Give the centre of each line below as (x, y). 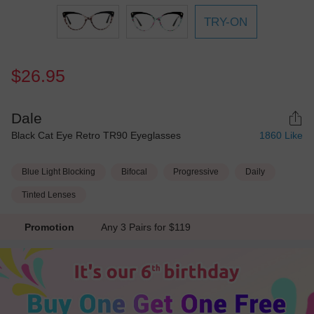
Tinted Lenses (48, 194)
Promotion (49, 227)
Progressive (196, 172)
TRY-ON (226, 22)
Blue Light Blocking (58, 172)
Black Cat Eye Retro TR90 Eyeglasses (96, 136)
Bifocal (135, 172)
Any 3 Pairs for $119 (149, 227)
